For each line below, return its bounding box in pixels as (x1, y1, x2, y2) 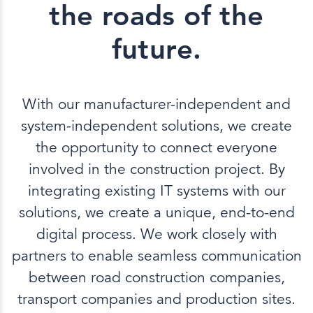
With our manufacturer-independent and (22, 95, 291, 114)
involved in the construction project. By (28, 160, 285, 179)
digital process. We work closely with (36, 225, 277, 244)
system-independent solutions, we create (21, 117, 292, 136)
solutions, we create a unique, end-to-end (18, 203, 295, 222)
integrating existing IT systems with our (27, 182, 286, 201)
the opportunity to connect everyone (36, 138, 277, 157)
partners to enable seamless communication (11, 247, 302, 265)
